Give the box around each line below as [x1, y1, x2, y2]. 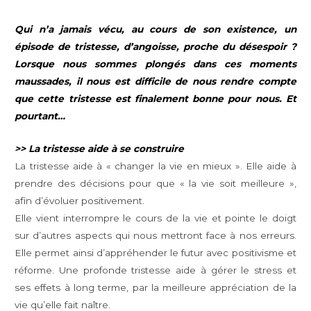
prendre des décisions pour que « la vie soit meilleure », [15, 178, 296, 190]
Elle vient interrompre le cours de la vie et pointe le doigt [15, 212, 296, 224]
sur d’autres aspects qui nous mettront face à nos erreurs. [15, 230, 296, 242]
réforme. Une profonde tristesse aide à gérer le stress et [15, 264, 296, 276]
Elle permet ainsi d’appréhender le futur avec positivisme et [15, 247, 296, 259]
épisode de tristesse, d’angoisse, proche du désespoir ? [15, 41, 296, 53]
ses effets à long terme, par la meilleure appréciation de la [15, 282, 296, 294]
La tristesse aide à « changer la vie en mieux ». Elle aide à [15, 160, 296, 172]
